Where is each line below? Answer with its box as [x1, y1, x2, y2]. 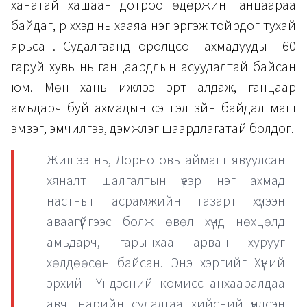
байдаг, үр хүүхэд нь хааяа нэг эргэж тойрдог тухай [11, 16, 296, 36]
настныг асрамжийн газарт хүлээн [47, 192, 285, 212]
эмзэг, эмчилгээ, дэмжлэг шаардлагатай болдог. [11, 119, 294, 139]
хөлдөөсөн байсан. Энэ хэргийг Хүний [47, 254, 285, 273]
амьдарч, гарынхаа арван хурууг [47, 233, 285, 253]
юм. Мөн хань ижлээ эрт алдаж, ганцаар [11, 78, 296, 98]
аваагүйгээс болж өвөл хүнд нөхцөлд [47, 212, 285, 232]
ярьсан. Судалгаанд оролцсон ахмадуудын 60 [11, 37, 296, 57]
